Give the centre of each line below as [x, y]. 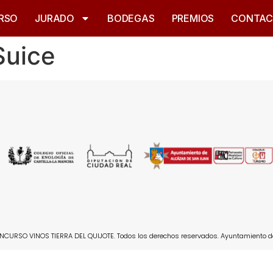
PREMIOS [193, 18]
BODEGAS [131, 18]
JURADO [55, 18]
